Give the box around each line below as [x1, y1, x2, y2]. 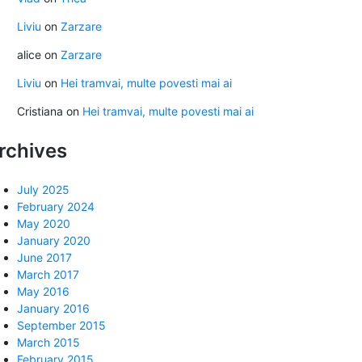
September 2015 [17, 318, 106, 333]
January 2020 [17, 234, 90, 248]
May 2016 [17, 284, 69, 299]
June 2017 [17, 250, 72, 265]
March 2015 [17, 335, 80, 350]
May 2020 [17, 217, 70, 231]
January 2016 [17, 301, 90, 316]
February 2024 [17, 200, 95, 214]
